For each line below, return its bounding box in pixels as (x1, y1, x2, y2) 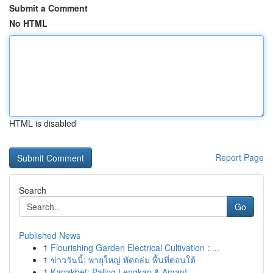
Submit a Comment (9, 2, 88, 14)
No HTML (9, 17, 48, 29)
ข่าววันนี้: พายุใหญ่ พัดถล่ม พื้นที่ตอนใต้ (51, 253, 196, 266)
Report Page (215, 151, 264, 163)
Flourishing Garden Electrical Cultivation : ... (51, 241, 219, 253)
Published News (19, 229, 80, 241)
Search (19, 184, 46, 196)
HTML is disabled (9, 117, 76, 129)
